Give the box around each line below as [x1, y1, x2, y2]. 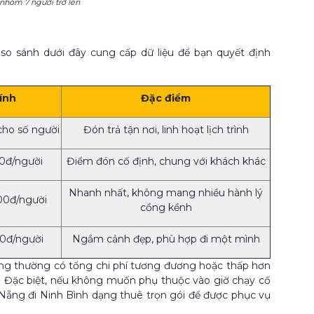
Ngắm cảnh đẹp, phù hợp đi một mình [71, 232, 260, 245]
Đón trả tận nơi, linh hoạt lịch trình [83, 123, 249, 136]
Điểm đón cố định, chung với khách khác [66, 154, 266, 168]
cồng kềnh [139, 200, 192, 214]
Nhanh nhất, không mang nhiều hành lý [69, 186, 263, 199]
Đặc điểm [141, 91, 191, 104]
